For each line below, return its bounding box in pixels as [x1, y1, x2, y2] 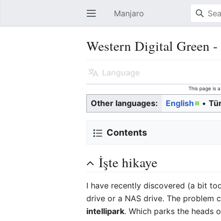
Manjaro [113, 8, 144, 18]
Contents [107, 127, 147, 138]
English [166, 98, 194, 108]
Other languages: [91, 98, 158, 108]
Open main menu [92, 13, 99, 23]
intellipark [86, 206, 125, 216]
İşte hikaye [99, 153, 158, 171]
